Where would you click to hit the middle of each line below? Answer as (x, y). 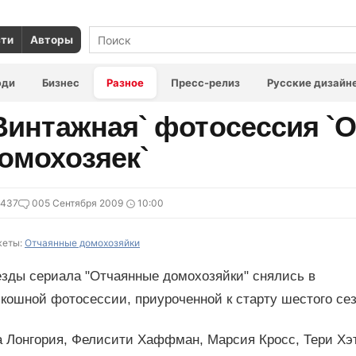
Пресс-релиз (205, 83)
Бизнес (61, 83)
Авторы (52, 39)
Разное (125, 83)
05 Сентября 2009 (81, 203)
